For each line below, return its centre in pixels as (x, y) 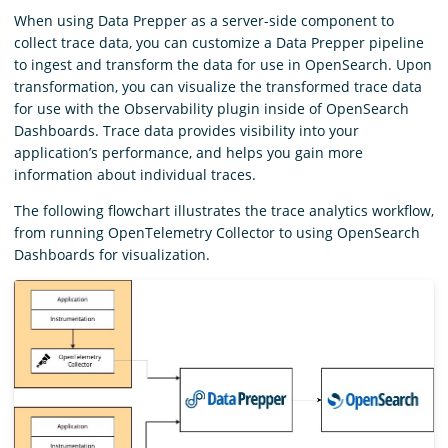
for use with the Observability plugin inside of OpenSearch (211, 108)
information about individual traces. (135, 174)
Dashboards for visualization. (112, 254)
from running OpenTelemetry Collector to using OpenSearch (217, 232)
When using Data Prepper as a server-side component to (204, 20)
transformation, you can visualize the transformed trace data (218, 86)
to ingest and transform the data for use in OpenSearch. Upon (223, 64)
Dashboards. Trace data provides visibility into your (186, 130)
